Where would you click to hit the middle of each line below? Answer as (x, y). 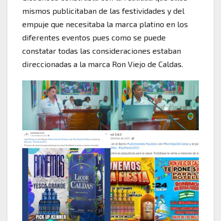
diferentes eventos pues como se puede (94, 37)
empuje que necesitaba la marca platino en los (105, 24)
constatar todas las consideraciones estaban (102, 50)
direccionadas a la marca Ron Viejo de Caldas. (103, 64)
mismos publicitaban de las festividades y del (103, 10)
